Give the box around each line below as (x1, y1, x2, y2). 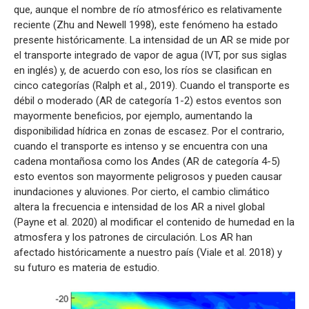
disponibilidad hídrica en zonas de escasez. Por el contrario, (14, 124, 284, 137)
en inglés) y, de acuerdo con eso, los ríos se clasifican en (14, 63, 272, 77)
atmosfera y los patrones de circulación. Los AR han (14, 230, 252, 243)
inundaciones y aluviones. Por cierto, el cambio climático (14, 185, 270, 198)
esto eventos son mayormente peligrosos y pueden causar (14, 170, 282, 183)
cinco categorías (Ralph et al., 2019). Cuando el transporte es (14, 79, 290, 92)
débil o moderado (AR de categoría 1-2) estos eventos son (14, 94, 281, 107)
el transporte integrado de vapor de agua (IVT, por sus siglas (14, 48, 287, 61)
